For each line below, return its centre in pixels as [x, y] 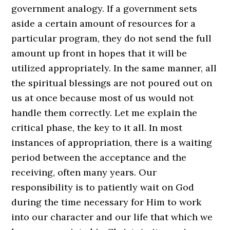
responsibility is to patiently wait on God [103, 187]
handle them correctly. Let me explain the [104, 113]
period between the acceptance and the [99, 157]
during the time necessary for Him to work [107, 202]
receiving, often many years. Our [84, 172]
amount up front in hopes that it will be [99, 53]
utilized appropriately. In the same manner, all [114, 68]
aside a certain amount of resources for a [104, 23]
